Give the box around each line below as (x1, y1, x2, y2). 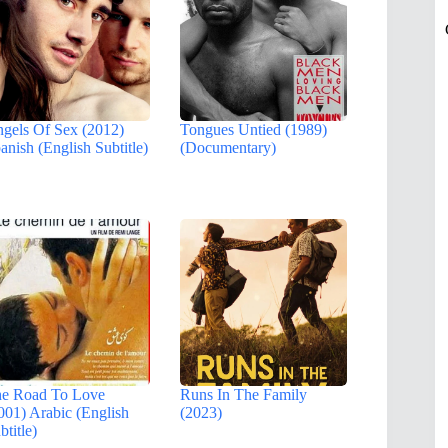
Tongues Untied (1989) (180, 120, 328, 138)
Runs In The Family (180, 385, 308, 403)
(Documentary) (180, 138, 277, 156)
